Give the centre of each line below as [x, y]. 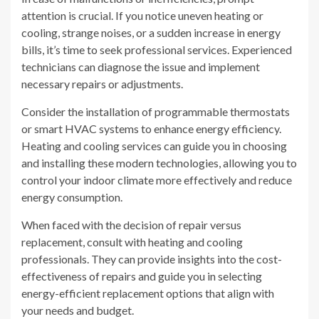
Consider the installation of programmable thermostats [156, 111]
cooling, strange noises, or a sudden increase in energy [151, 32]
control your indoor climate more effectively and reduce [157, 179]
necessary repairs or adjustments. [102, 83]
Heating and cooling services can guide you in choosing [154, 145]
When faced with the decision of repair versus [131, 224]
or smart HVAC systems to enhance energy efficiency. [151, 128]
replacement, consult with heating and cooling [132, 241]
